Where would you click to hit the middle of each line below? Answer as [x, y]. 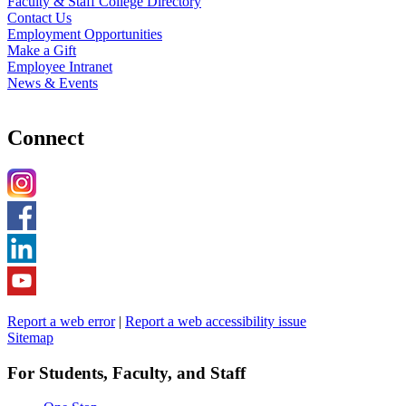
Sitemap [30, 337]
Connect [46, 137]
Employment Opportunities [85, 34]
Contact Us [39, 18]
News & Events [53, 83]
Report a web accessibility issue [216, 321]
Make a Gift [42, 51]
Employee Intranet [60, 67]
